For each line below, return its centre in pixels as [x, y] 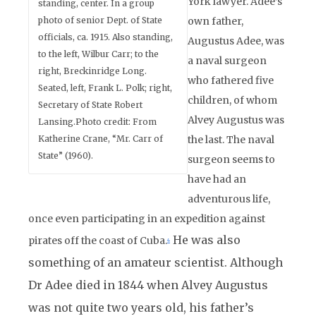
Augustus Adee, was [236, 41]
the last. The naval [231, 140]
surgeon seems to [231, 159]
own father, [215, 21]
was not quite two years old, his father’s [141, 308]
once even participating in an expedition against [147, 219]
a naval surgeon [227, 61]
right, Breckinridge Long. [92, 71]
